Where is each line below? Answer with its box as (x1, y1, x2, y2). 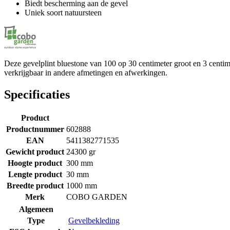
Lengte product (8, 169, 62, 179)
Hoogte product (8, 158, 62, 167)
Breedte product (6, 181, 64, 190)
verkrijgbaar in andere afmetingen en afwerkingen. (4, 68, 167, 77)
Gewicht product (6, 147, 64, 156)
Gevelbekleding (68, 216, 120, 225)
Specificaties (4, 87, 70, 101)
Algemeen (18, 204, 53, 214)
